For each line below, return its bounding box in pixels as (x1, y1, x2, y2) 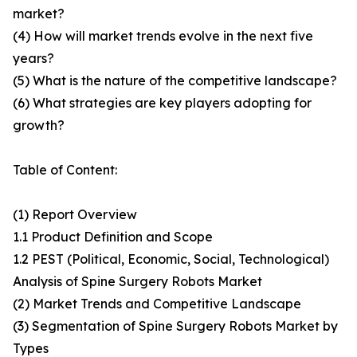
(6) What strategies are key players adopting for (13, 95, 312, 112)
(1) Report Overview (13, 206, 137, 223)
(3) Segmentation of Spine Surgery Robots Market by (13, 318, 338, 335)
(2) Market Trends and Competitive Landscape (13, 296, 301, 312)
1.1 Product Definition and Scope (13, 229, 213, 245)
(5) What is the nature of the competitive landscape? (13, 73, 337, 89)
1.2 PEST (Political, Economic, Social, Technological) (13, 251, 329, 268)
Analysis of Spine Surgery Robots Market (13, 273, 262, 290)
